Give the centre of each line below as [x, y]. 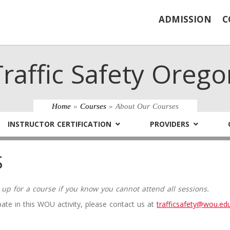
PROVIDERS [170, 124]
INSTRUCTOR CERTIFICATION [60, 124]
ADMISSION [185, 19]
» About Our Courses [142, 106]
